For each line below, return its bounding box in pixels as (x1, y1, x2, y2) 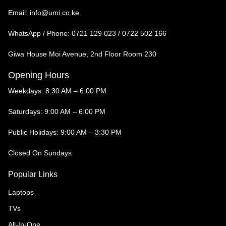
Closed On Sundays (8, 148, 72, 157)
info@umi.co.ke (30, 8, 79, 17)
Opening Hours (8, 70, 69, 80)
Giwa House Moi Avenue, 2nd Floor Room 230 (8, 49, 156, 58)
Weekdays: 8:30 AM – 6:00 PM (8, 86, 106, 95)
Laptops (8, 188, 34, 196)
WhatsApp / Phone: (8, 29, 72, 37)
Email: (8, 8, 30, 17)
